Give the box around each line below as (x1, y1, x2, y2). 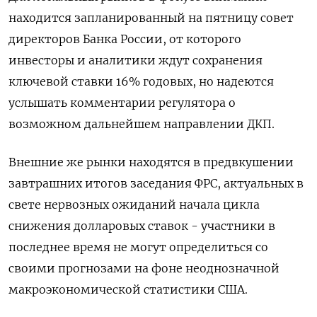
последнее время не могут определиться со (8, 240, 268, 255)
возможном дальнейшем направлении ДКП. (8, 117, 275, 132)
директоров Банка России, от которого (8, 32, 241, 47)
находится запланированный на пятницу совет (8, 11, 294, 25)
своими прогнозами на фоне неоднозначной (8, 261, 279, 276)
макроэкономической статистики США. (8, 282, 248, 297)
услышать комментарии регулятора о (8, 96, 236, 110)
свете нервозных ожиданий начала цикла (8, 197, 260, 212)
